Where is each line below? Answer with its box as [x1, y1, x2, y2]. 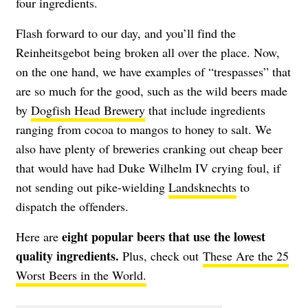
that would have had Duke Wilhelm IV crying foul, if [16, 159, 280, 176]
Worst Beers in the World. [16, 266, 146, 283]
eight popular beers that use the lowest [62, 227, 265, 245]
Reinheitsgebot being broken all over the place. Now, [16, 43, 280, 60]
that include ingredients [145, 101, 265, 118]
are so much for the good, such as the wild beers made [16, 82, 287, 99]
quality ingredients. [16, 246, 122, 265]
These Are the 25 [203, 247, 289, 264]
